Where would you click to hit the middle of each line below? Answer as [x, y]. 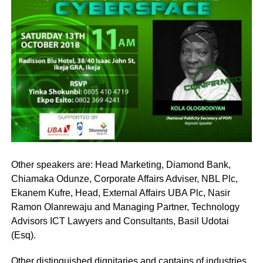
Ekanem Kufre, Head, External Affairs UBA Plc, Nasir [120, 193]
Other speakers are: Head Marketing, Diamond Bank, [121, 165]
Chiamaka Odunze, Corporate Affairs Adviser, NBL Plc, [124, 179]
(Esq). [23, 235]
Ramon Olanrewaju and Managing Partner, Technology [125, 207]
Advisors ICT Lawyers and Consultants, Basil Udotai [120, 221]
